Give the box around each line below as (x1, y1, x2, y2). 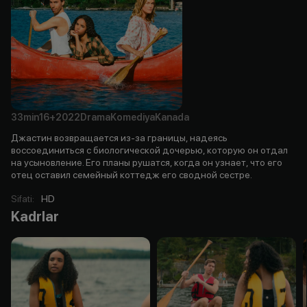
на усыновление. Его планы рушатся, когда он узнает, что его (11, 156, 282, 168)
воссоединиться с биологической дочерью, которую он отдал (11, 144, 288, 156)
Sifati (11, 193, 32, 204)
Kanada (155, 111, 189, 123)
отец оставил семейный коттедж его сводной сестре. (11, 169, 252, 180)
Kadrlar (11, 208, 59, 225)
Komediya (110, 111, 155, 123)
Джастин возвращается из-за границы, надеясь (11, 132, 228, 143)
